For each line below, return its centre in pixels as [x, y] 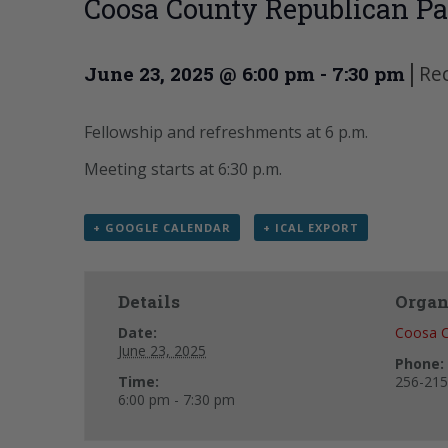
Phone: [420, 364]
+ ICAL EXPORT [310, 228]
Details [149, 302]
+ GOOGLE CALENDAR [162, 228]
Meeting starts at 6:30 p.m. [183, 169]
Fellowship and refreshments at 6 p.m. [226, 132]
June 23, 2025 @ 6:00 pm [199, 74]
